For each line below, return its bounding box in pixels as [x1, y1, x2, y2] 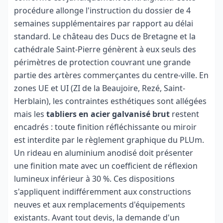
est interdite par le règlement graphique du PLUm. [14, 134, 204, 145]
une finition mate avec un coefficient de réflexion [14, 160, 198, 171]
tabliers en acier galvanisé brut [46, 109, 170, 119]
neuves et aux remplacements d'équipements [14, 199, 185, 210]
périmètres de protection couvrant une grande [14, 57, 191, 68]
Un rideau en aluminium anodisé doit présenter [14, 147, 193, 158]
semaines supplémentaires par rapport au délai [14, 18, 193, 29]
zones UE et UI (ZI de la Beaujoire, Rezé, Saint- [14, 83, 185, 94]
